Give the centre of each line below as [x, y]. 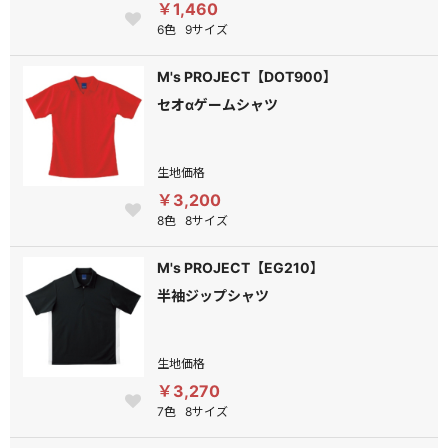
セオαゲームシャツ [218, 104]
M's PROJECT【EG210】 [241, 267]
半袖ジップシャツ [213, 295]
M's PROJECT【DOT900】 [247, 76]
